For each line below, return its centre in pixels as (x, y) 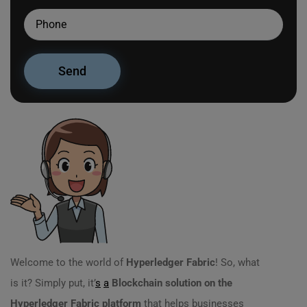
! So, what (237, 262)
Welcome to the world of (68, 262)
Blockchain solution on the (172, 283)
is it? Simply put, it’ (53, 283)
